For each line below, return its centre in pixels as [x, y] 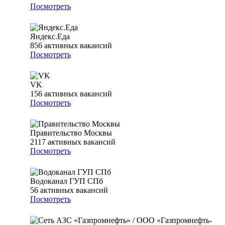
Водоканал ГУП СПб [67, 181]
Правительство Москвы [71, 133]
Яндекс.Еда [50, 37]
